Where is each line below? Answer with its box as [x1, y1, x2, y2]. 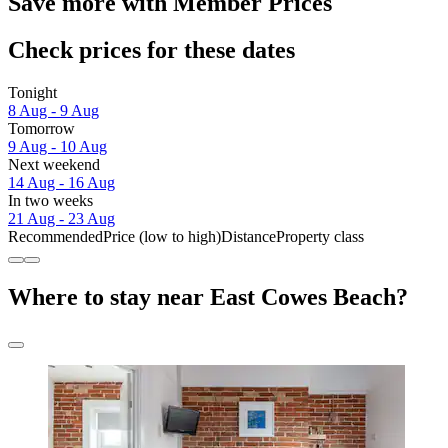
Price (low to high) [103, 228, 221, 246]
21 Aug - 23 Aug [8, 210, 115, 228]
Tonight [8, 84, 57, 102]
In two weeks [8, 192, 93, 210]
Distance [221, 228, 276, 246]
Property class [276, 228, 364, 246]
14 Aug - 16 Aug [8, 174, 115, 192]
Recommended [8, 228, 103, 246]
